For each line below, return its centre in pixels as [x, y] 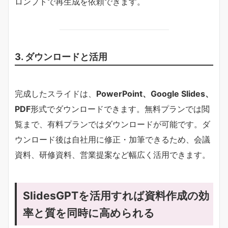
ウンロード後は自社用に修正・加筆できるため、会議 [112, 139]
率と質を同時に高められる [89, 212]
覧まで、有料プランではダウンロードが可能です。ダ [112, 124]
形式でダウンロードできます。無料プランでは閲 [120, 109]
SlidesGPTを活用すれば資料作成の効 [116, 195]
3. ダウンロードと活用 [61, 56]
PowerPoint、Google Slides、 [155, 93]
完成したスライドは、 [55, 93]
